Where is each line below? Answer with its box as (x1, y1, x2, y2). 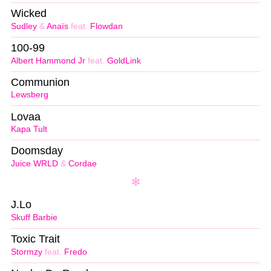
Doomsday (11, 145, 63, 157)
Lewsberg (11, 90, 48, 100)
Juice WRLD (11, 159, 58, 169)
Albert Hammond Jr (11, 56, 85, 65)
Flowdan (90, 21, 123, 31)
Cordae (68, 159, 97, 169)
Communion (11, 76, 70, 88)
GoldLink (107, 56, 141, 65)
